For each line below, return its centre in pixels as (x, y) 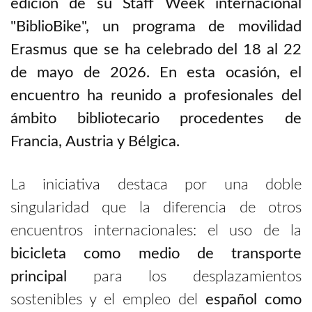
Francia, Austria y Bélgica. (95, 141)
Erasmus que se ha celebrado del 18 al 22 (156, 49)
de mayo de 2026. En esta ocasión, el (156, 72)
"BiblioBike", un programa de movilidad (156, 26)
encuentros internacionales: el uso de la (156, 230)
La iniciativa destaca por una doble (156, 184)
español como (253, 299)
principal (39, 276)
